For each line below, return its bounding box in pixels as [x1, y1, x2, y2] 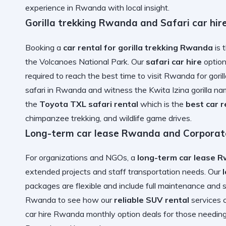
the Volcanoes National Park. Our [25, 56, 146, 67]
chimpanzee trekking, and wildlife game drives [25, 112, 190, 123]
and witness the [86, 84, 149, 95]
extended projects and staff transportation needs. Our [25, 166, 222, 177]
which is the [138, 98, 186, 109]
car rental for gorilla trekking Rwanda [63, 42, 213, 52]
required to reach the [25, 70, 102, 81]
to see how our [56, 195, 114, 205]
